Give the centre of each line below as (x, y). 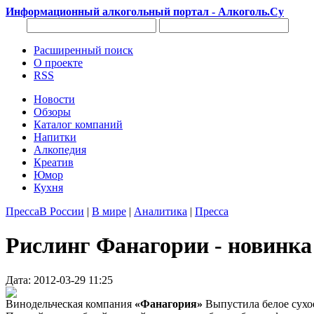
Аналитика (161, 211)
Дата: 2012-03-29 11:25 (59, 280)
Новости (54, 99)
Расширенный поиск (83, 50)
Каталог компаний (78, 124)
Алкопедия (60, 150)
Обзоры (52, 112)
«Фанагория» (170, 303)
